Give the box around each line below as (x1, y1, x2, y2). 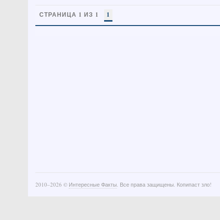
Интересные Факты (69, 181, 117, 188)
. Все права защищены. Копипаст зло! (117, 181, 212, 188)
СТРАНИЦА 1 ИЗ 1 (39, 10, 99, 19)
